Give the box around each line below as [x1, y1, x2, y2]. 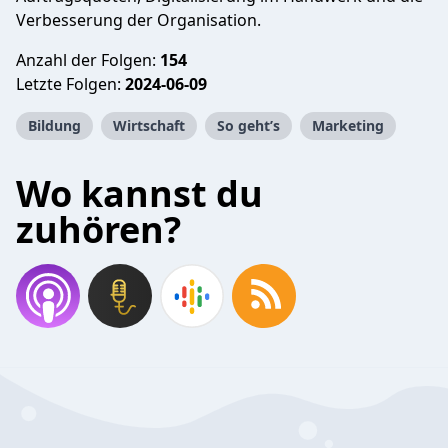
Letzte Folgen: [16, 73, 125, 95]
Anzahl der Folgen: [16, 49, 160, 71]
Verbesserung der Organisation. [16, 9, 261, 31]
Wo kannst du [16, 169, 263, 218]
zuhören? [16, 205, 181, 254]
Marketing [312, 116, 384, 135]
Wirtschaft [113, 116, 185, 135]
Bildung [28, 116, 81, 135]
